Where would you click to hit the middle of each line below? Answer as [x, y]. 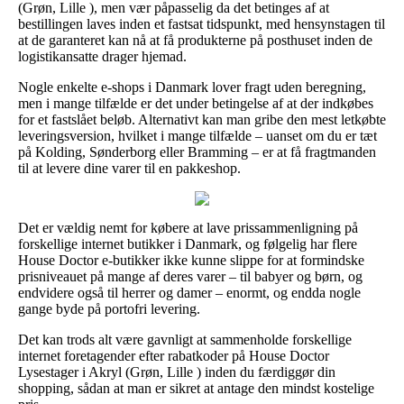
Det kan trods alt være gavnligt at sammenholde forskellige [185, 339]
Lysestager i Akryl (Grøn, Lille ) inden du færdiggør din [177, 372]
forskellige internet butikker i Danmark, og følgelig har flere [188, 243]
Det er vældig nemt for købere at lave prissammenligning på [188, 227]
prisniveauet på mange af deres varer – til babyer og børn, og [190, 276]
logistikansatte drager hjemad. [102, 56]
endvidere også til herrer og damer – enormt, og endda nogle [189, 292]
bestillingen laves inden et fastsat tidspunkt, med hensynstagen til [202, 23]
